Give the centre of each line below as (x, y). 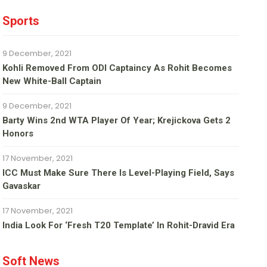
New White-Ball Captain (52, 81)
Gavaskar (22, 186)
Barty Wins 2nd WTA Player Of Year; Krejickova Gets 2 (117, 121)
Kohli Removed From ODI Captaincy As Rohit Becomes (117, 68)
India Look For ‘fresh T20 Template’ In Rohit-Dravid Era (119, 226)
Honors (18, 134)
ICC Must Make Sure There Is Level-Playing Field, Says (119, 173)
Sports (21, 21)
